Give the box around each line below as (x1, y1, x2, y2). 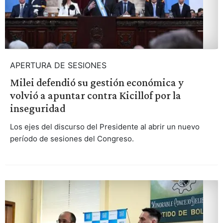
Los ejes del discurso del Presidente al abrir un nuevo (9, 122, 200, 132)
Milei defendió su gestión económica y (9, 76, 184, 89)
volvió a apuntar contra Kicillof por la (9, 89, 181, 102)
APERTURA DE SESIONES (9, 60, 107, 71)
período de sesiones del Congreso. (9, 134, 134, 144)
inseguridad (9, 102, 65, 115)
